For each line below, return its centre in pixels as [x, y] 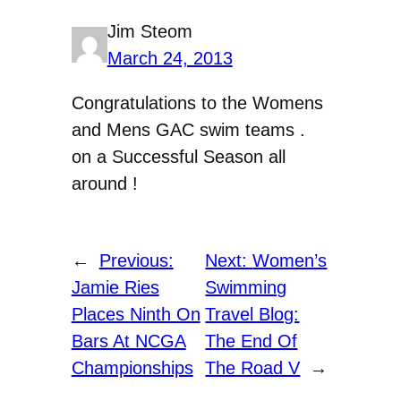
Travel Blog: [252, 315]
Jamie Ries [115, 288]
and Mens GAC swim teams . [188, 130]
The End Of [252, 341]
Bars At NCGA [128, 341]
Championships [132, 368]
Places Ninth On [136, 315]
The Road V [253, 368]
